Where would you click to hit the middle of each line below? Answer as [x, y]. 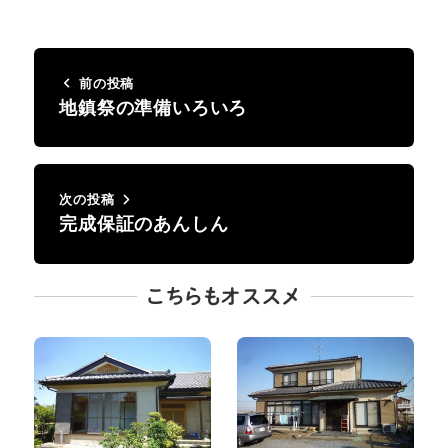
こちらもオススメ [224, 295]
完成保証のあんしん [144, 223]
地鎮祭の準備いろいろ [153, 107]
